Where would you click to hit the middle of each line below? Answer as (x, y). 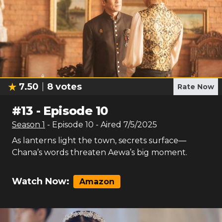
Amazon (97, 182)
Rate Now (196, 87)
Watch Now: (41, 181)
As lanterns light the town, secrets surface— (99, 140)
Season (27, 125)
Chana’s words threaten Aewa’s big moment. (100, 152)
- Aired (108, 125)
